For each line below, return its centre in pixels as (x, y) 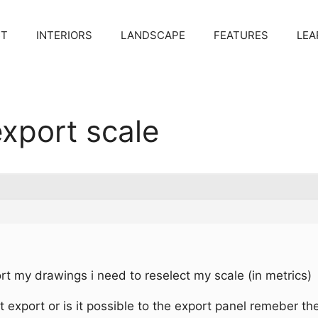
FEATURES (241, 35)
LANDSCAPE (153, 35)
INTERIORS (64, 35)
